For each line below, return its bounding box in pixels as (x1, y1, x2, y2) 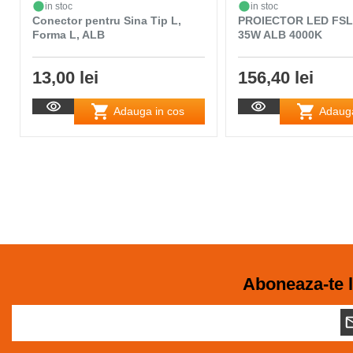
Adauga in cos (113, 105, 185, 118)
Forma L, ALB (32, 28, 105, 41)
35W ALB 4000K (237, 28, 322, 41)
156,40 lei (237, 67, 314, 87)
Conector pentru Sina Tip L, (32, 13, 181, 27)
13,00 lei (32, 67, 98, 87)
